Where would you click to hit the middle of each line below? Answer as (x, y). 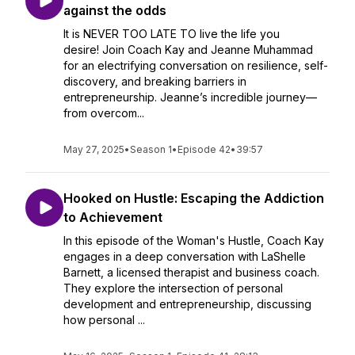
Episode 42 (204, 149)
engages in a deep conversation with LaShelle (185, 256)
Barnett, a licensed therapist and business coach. (191, 272)
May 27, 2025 (94, 149)
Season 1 (151, 149)
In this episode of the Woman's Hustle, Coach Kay (194, 240)
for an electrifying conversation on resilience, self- (196, 65)
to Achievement (113, 217)
